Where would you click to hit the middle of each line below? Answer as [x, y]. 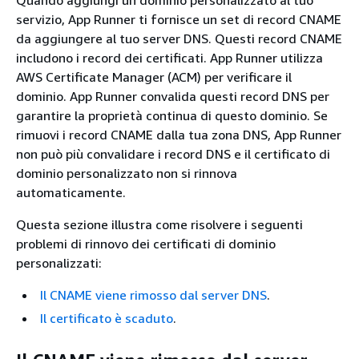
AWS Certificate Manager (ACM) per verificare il [154, 77]
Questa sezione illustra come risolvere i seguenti [159, 224]
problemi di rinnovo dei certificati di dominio [146, 244]
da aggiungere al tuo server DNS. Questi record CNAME [179, 38]
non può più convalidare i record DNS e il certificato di [173, 154]
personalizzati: [59, 263]
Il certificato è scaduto [107, 318]
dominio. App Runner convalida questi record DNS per [173, 96]
